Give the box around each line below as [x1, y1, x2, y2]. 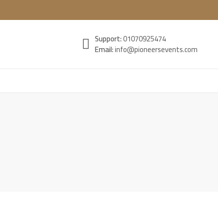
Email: [95, 42, 115, 56]
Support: [95, 32, 124, 46]
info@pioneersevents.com [115, 42, 198, 56]
